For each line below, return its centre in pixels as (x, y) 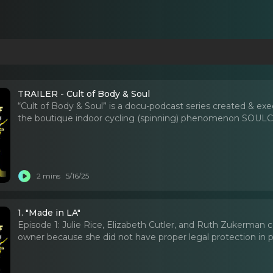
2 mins (49, 176)
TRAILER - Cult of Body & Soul (84, 94)
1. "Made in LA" (49, 213)
